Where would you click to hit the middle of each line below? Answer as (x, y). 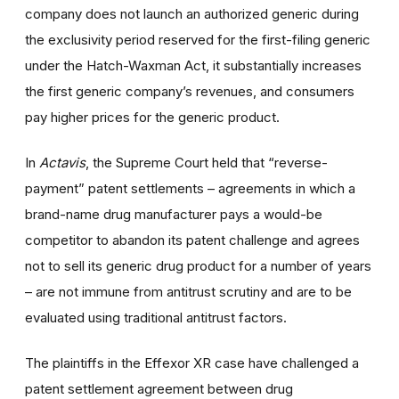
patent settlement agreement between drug (159, 388)
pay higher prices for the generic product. (152, 117)
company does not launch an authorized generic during (192, 13)
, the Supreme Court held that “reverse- (207, 162)
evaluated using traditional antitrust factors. (156, 317)
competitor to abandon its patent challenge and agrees (192, 240)
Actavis (62, 162)
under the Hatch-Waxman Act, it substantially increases (193, 65)
